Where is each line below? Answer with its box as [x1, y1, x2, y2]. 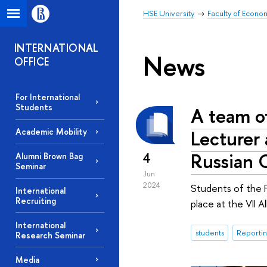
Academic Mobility [15, 126, 87, 138]
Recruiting [15, 194, 56, 206]
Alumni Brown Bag [15, 150, 83, 162]
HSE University [143, 8, 194, 18]
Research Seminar [15, 229, 85, 241]
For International [15, 91, 80, 103]
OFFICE [14, 54, 49, 69]
